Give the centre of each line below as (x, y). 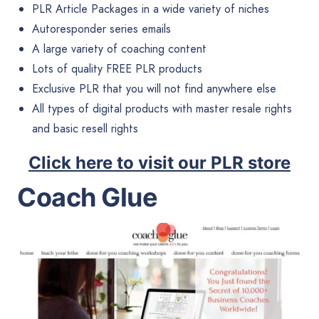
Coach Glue (87, 197)
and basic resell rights (85, 128)
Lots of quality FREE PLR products (117, 68)
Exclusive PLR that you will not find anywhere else (154, 88)
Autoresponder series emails (101, 28)
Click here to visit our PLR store (159, 162)
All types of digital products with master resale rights (162, 108)
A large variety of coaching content (119, 48)
